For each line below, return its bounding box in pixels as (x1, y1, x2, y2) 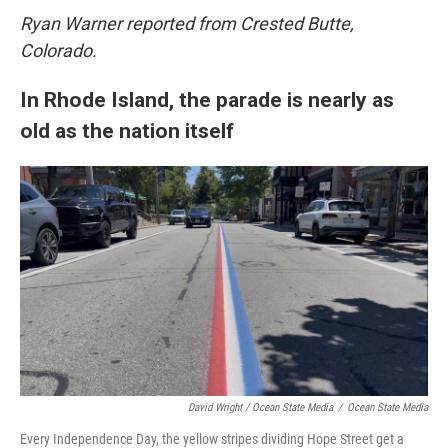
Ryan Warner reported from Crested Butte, (20, 13, 354, 34)
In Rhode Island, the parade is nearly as (20, 87, 394, 112)
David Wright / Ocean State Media (188, 401, 333, 415)
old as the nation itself (20, 118, 234, 143)
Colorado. (20, 40, 97, 61)
